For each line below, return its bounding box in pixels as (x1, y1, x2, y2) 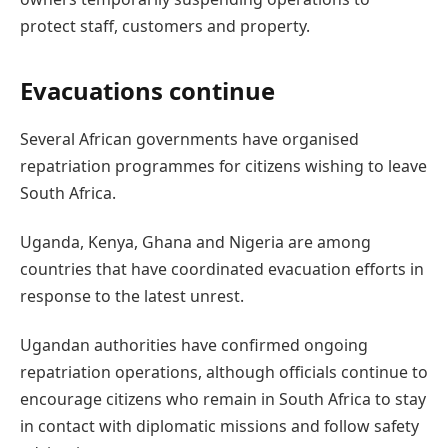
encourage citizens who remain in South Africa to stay (20, 388, 426, 411)
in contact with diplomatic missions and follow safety (20, 415, 419, 438)
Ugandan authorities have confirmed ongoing (20, 334, 368, 357)
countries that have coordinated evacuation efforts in (20, 257, 424, 280)
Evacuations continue (20, 73, 275, 107)
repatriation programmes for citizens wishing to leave (20, 154, 427, 177)
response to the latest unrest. (20, 284, 244, 307)
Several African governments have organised (20, 127, 359, 150)
